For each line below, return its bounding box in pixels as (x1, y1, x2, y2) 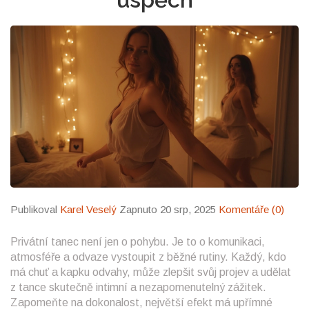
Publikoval (10, 203, 60, 216)
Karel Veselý (60, 203, 117, 216)
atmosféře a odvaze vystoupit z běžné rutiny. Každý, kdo (10, 251, 286, 263)
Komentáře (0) (219, 203, 284, 216)
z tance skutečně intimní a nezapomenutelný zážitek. (10, 281, 266, 294)
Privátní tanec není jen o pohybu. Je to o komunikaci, (10, 236, 265, 248)
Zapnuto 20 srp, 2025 (117, 203, 219, 216)
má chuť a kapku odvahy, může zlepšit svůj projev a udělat (10, 266, 291, 279)
